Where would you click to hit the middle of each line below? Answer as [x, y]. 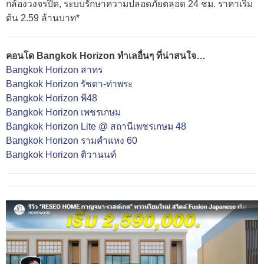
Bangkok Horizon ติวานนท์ [61, 154]
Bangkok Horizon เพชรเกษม [63, 112]
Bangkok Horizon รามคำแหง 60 [72, 140]
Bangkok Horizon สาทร [54, 70]
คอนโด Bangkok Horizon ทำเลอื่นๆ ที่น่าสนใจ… [106, 55]
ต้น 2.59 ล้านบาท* [43, 18]
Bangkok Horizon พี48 [52, 98]
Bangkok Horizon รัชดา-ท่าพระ [69, 84]
